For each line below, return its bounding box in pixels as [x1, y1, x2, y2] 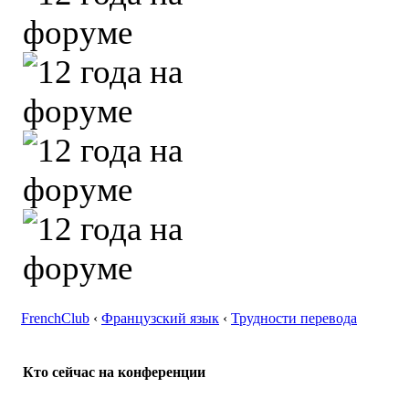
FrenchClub [21, 310, 89, 326]
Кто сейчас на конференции [23, 364, 205, 381]
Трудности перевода [231, 310, 357, 326]
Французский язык [101, 310, 219, 326]
